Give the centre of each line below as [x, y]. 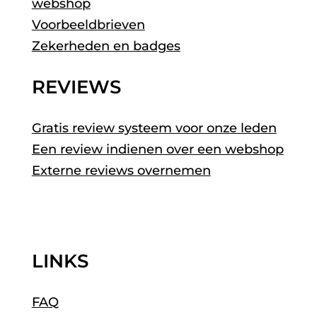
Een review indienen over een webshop [157, 149]
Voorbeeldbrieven [88, 24]
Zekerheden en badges [106, 46]
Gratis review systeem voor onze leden [154, 128]
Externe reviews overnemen [121, 170]
